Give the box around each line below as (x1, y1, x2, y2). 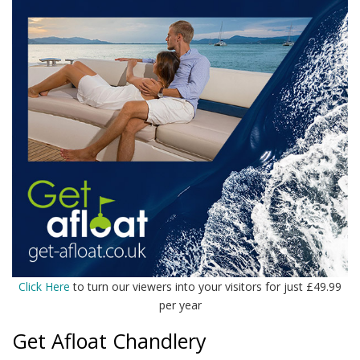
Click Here (18, 279, 70, 295)
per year (158, 297, 202, 313)
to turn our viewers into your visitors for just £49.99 (70, 279, 342, 295)
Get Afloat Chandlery (12, 327, 207, 355)
